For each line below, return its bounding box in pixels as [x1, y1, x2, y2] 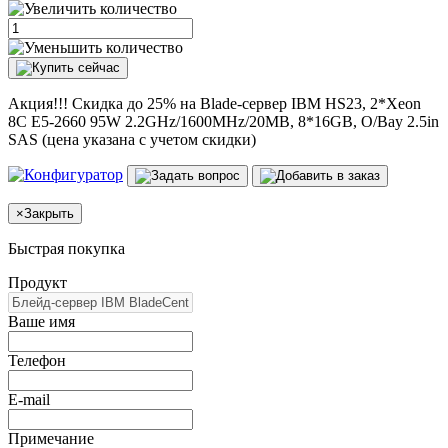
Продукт [8, 273, 67, 291]
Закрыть [24, 205, 74, 221]
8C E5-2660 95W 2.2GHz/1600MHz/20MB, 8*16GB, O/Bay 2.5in [8, 112, 439, 130]
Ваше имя [8, 312, 75, 330]
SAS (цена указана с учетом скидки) [8, 130, 256, 148]
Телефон [8, 351, 66, 369]
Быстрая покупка [8, 239, 125, 257]
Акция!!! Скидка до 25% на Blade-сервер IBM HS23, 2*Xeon [8, 94, 421, 112]
